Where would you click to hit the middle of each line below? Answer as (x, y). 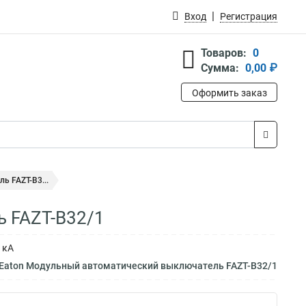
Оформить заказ (229, 93)
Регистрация (249, 16)
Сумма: (220, 68)
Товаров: (224, 53)
